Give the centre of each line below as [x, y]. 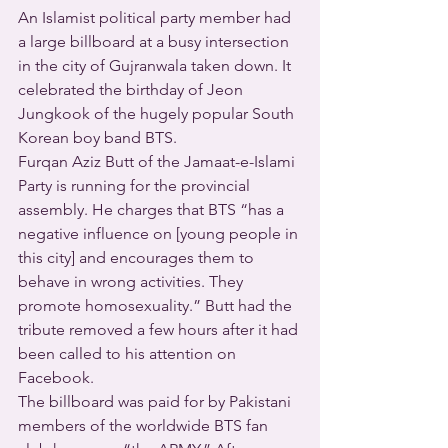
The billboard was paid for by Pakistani [156, 401]
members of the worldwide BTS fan [145, 425]
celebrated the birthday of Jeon [132, 89]
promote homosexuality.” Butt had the [157, 305]
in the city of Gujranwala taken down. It [156, 65]
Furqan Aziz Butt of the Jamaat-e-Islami [158, 161]
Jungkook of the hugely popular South [158, 113]
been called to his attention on [129, 353]
